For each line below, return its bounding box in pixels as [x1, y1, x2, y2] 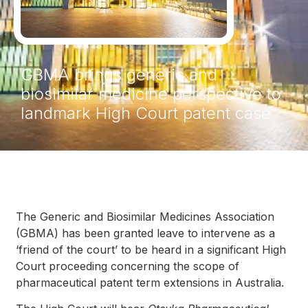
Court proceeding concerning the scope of [16, 258, 240, 273]
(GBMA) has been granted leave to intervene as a [16, 225, 276, 240]
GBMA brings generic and [21, 65, 217, 85]
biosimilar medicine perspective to [21, 84, 281, 104]
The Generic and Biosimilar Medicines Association [16, 209, 275, 223]
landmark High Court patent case [21, 103, 271, 124]
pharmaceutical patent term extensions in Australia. [16, 275, 285, 289]
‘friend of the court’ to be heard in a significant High [16, 242, 287, 256]
